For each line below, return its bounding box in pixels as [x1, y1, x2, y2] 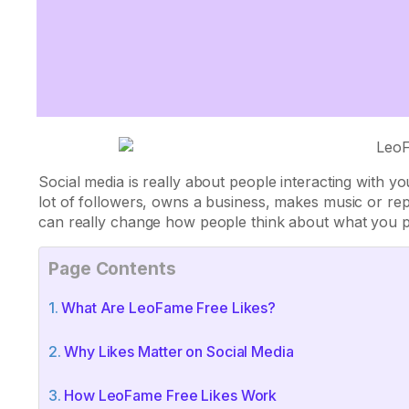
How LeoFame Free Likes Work [64, 385, 278, 404]
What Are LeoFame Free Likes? [61, 298, 277, 317]
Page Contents [48, 257, 176, 279]
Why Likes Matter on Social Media [64, 341, 294, 361]
